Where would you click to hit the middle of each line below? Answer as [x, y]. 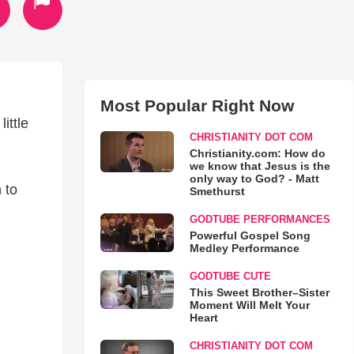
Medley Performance [244, 248]
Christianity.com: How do [257, 153]
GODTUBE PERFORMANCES [260, 219]
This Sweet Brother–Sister [259, 292]
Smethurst [217, 191]
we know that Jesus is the [260, 166]
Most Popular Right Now [197, 105]
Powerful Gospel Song [250, 235]
